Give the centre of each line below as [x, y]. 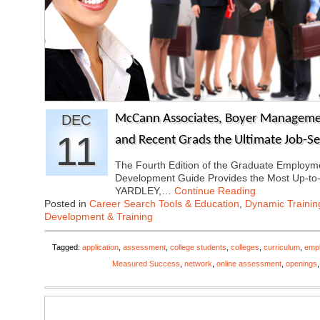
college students [198, 247]
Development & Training [99, 216]
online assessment [249, 264]
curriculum [282, 247]
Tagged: [67, 247]
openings [301, 264]
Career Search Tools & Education [164, 204]
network [198, 264]
